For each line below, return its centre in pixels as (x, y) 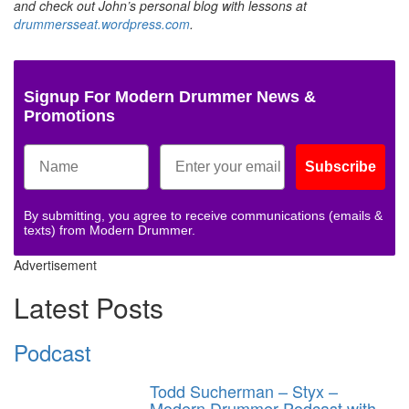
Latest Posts (89, 307)
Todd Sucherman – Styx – (244, 390)
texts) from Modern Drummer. (110, 230)
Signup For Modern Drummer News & (170, 96)
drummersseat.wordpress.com (102, 23)
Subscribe (341, 166)
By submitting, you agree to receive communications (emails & (203, 215)
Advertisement (55, 264)
